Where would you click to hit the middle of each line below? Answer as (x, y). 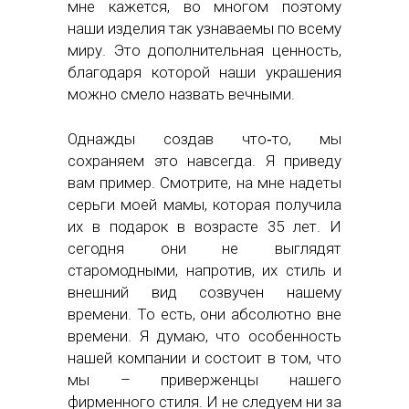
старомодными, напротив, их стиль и (204, 271)
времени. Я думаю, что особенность (204, 336)
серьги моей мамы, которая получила (204, 205)
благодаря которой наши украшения (204, 73)
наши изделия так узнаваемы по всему (204, 29)
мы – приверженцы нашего (204, 380)
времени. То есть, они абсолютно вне (204, 315)
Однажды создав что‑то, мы (204, 139)
